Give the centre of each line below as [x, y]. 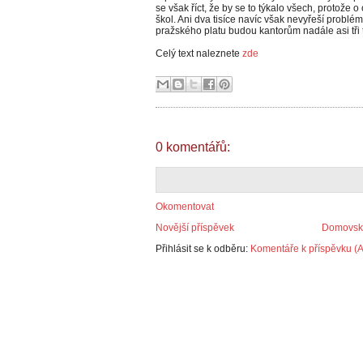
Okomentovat [185, 207]
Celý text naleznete [199, 53]
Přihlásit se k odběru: [203, 249]
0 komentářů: [193, 147]
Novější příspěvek [195, 228]
